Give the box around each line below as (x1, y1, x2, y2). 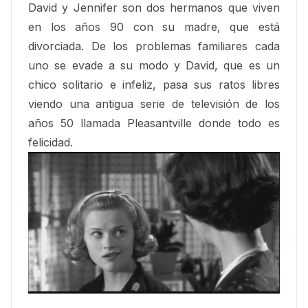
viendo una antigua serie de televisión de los (28, 96, 280, 111)
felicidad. (28, 135, 73, 149)
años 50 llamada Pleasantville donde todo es (28, 115, 280, 130)
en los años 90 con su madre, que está (28, 19, 280, 34)
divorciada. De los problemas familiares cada (28, 38, 280, 53)
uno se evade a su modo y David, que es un (28, 58, 280, 72)
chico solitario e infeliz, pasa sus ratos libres (28, 77, 280, 91)
